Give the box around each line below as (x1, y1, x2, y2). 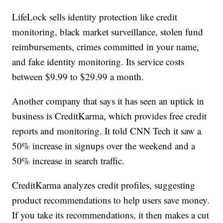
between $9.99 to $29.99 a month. (12, 70, 144, 83)
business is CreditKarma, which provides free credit (12, 110, 207, 122)
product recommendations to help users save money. (12, 194, 210, 207)
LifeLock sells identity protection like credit (12, 10, 178, 23)
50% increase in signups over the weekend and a (12, 139, 196, 152)
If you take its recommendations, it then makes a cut (12, 209, 210, 222)
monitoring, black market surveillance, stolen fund (12, 25, 204, 38)
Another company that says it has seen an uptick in (12, 95, 205, 108)
